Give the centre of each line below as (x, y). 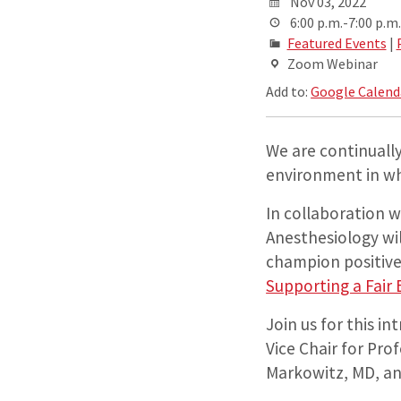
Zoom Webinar (332, 64)
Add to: (289, 92)
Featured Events (337, 43)
